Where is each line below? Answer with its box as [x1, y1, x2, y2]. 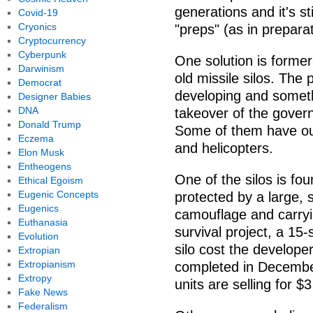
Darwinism [17, 63, 64, 74]
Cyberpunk [17, 49, 66, 60]
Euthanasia [17, 217, 68, 228]
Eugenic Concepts [17, 189, 99, 200]
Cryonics [17, 21, 57, 32]
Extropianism [17, 259, 75, 270]
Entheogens [17, 161, 71, 172]
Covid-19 [17, 7, 58, 18]
